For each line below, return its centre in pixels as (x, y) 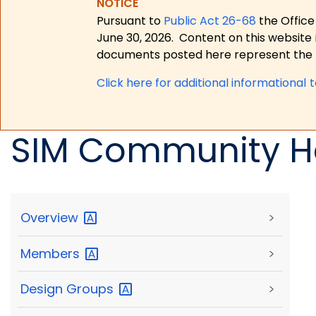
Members (52, 253)
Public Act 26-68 (210, 20)
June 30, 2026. (135, 37)
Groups (92, 289)
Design (43, 289)
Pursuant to (130, 20)
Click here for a (139, 83)
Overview (51, 218)
